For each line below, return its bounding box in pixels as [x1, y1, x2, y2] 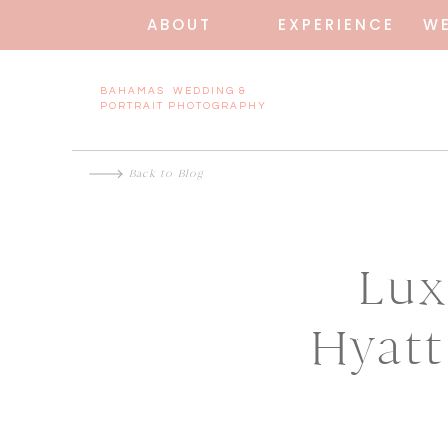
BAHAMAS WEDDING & [100, 86, 247, 96]
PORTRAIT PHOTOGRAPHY [100, 101, 267, 111]
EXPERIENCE [271, 14, 395, 35]
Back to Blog [129, 167, 204, 180]
